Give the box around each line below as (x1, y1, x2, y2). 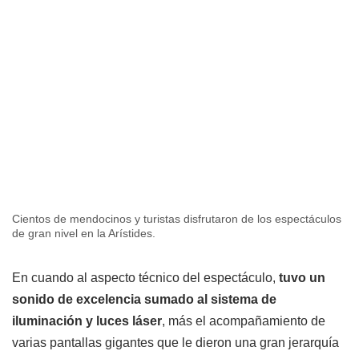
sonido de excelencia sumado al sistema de (12, 292, 276, 306)
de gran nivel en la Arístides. (12, 226, 155, 240)
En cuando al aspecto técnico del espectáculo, (12, 270, 279, 284)
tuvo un (279, 270, 325, 284)
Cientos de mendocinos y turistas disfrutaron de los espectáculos (12, 212, 341, 225)
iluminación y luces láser (12, 313, 162, 328)
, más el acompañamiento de (162, 313, 325, 328)
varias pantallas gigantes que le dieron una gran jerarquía (12, 335, 339, 349)
